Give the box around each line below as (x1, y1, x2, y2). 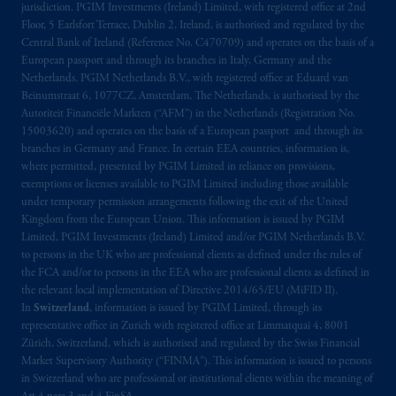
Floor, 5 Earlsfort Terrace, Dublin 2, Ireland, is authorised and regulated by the (21, 20, 364, 32)
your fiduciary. (75, 32, 156, 47)
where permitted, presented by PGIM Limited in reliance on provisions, (21, 162, 335, 173)
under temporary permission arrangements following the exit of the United (21, 197, 348, 209)
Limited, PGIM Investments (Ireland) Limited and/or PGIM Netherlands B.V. (21, 232, 365, 244)
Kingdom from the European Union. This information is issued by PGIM (21, 215, 345, 226)
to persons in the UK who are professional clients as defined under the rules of (21, 250, 362, 262)
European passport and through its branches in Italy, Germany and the (21, 56, 331, 67)
